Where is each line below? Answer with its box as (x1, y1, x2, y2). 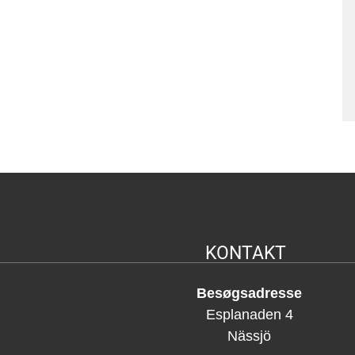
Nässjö (227, 327, 272, 344)
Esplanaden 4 (205, 306, 293, 323)
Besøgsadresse (197, 284, 303, 301)
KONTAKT (204, 242, 286, 264)
